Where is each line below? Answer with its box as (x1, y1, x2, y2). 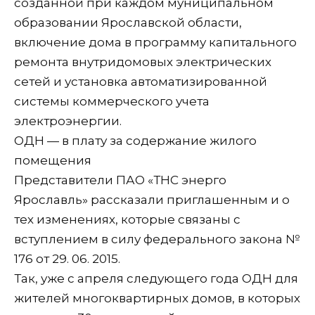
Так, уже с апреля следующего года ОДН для (14, 271, 298, 285)
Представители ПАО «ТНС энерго (14, 172, 226, 187)
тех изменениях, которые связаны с (14, 212, 240, 226)
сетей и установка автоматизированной (14, 74, 267, 89)
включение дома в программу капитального (14, 34, 297, 49)
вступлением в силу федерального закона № (14, 231, 300, 246)
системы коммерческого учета (14, 94, 210, 108)
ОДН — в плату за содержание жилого (14, 133, 257, 148)
